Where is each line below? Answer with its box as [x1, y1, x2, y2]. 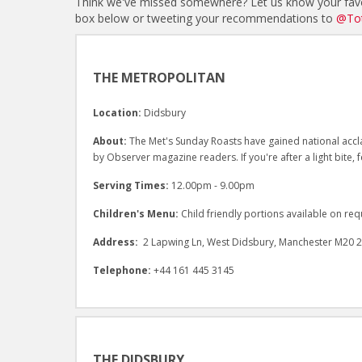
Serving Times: [92, 179, 171, 192]
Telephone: [92, 263, 154, 277]
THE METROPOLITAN [92, 69, 225, 86]
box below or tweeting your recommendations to [74, 11, 336, 27]
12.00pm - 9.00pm [170, 179, 255, 192]
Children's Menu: [92, 207, 181, 221]
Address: [92, 235, 141, 249]
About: [92, 134, 129, 148]
